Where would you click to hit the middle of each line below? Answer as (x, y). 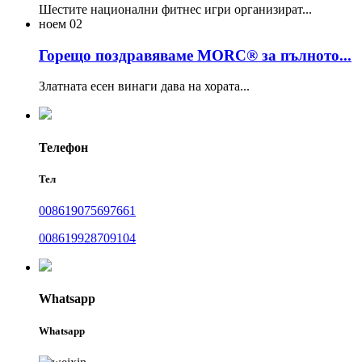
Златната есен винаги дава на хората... (144, 86)
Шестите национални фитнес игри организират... (175, 10)
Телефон (63, 147)
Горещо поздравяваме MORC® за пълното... (195, 55)
